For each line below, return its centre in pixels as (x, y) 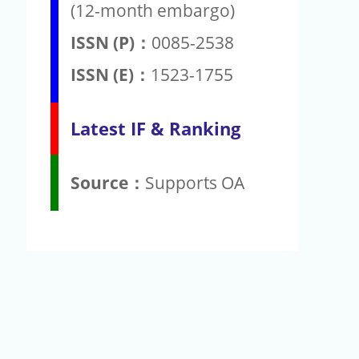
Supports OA (195, 182)
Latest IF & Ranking (155, 128)
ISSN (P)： (111, 42)
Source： (108, 182)
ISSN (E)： (111, 74)
